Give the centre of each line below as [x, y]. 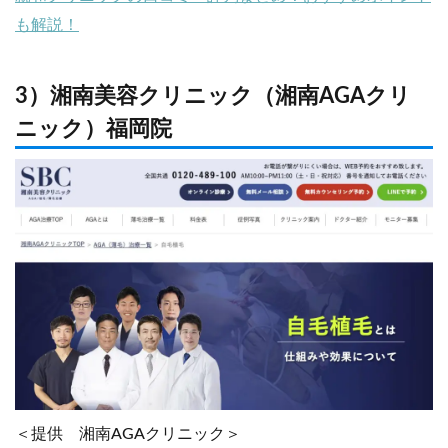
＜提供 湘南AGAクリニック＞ [128, 433]
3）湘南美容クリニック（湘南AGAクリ [213, 95]
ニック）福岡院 [93, 128]
